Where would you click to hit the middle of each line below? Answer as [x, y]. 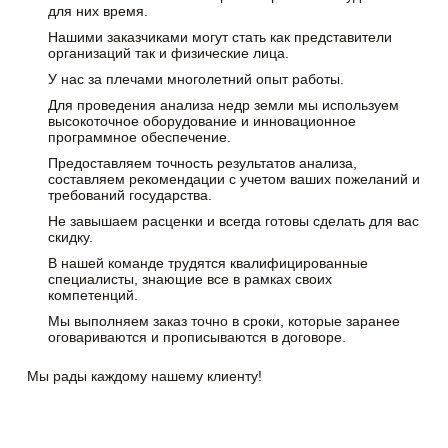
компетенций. [93, 294]
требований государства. [130, 194]
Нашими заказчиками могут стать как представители [220, 36]
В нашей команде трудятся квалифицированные [208, 262]
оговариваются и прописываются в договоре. [197, 336]
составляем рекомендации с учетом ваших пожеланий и [234, 178]
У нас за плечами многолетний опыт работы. [196, 78]
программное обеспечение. [140, 136]
